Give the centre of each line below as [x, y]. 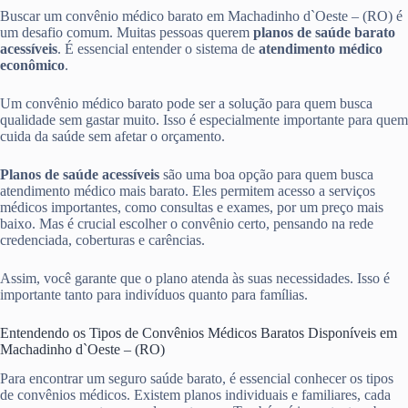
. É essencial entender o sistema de [158, 48]
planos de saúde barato [324, 32]
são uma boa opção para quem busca [266, 174]
